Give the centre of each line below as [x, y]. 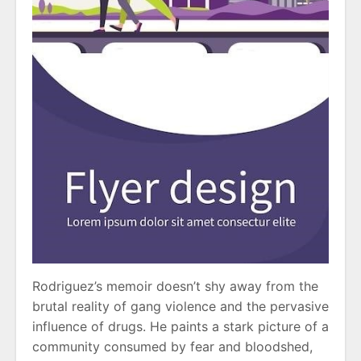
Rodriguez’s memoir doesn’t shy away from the [175, 286]
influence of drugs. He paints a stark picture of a [180, 327]
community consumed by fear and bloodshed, [172, 347]
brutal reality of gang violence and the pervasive [180, 307]
